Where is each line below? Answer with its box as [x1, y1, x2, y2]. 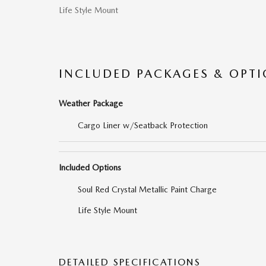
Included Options [59, 163, 121, 172]
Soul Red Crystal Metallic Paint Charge [78, 185, 217, 194]
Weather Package [59, 99, 123, 108]
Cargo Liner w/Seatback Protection [78, 121, 208, 130]
